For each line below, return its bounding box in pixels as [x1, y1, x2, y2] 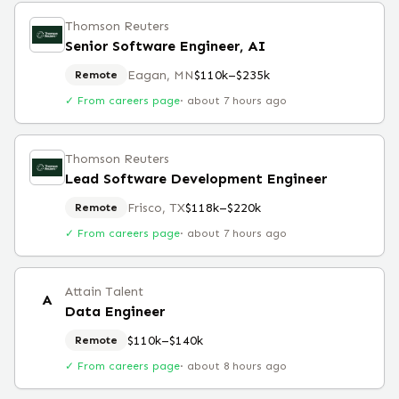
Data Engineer [65, 303, 165, 320]
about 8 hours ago [187, 360, 287, 372]
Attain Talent [65, 284, 143, 299]
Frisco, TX [127, 199, 185, 216]
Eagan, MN [127, 67, 194, 83]
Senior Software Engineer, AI [65, 37, 265, 54]
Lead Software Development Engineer [65, 170, 327, 187]
